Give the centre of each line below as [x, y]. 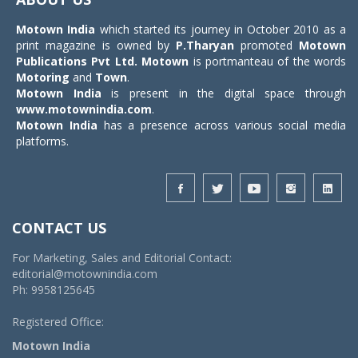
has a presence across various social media [221, 125]
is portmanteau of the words [267, 62]
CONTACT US [59, 228]
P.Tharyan [205, 46]
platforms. [42, 141]
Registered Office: [58, 322]
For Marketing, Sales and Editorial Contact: [122, 258]
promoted [267, 46]
